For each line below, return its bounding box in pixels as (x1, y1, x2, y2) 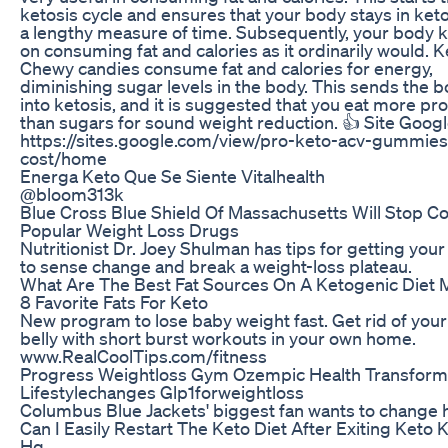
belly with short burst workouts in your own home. (20, 326, 416, 349)
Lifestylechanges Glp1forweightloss (20, 380, 304, 403)
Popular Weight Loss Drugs (20, 218, 239, 241)
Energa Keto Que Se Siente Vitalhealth (20, 164, 325, 187)
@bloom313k (20, 182, 124, 205)
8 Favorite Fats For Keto (20, 290, 208, 313)
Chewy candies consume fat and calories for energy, (20, 56, 433, 79)
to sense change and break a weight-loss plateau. (20, 254, 412, 277)
